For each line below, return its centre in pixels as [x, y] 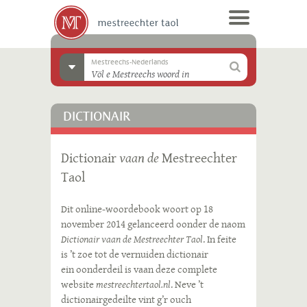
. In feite [220, 239]
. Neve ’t [187, 284]
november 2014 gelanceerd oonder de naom [153, 224]
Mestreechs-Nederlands [130, 62]
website [78, 284]
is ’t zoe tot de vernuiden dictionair [135, 254]
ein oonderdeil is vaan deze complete [139, 269]
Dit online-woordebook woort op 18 [137, 209]
